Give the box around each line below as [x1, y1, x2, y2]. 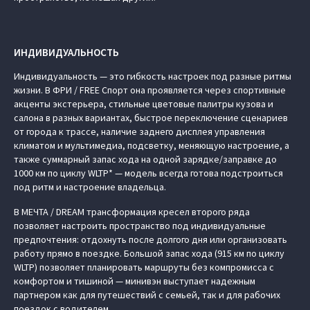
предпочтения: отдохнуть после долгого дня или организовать [14, 233, 287, 246]
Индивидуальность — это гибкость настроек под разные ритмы [14, 70, 291, 83]
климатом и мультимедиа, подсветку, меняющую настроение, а [14, 139, 289, 152]
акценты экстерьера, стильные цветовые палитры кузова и [14, 98, 273, 111]
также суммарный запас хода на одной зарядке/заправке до [14, 153, 277, 166]
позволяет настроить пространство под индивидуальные [14, 219, 266, 232]
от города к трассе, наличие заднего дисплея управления [14, 125, 265, 138]
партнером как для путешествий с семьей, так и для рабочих [14, 289, 280, 302]
